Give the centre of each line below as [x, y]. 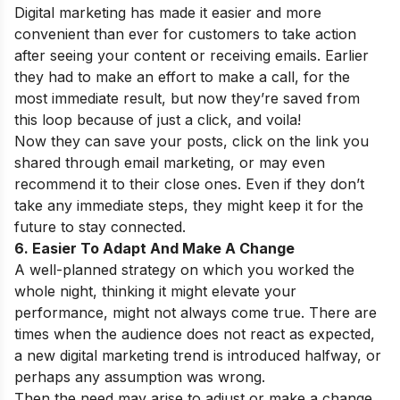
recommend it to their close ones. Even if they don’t [189, 184]
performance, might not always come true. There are [196, 313]
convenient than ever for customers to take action [185, 34]
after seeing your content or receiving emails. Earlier [192, 56]
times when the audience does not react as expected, [195, 334]
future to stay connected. [102, 227]
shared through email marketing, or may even [170, 163]
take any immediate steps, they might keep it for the [189, 206]
